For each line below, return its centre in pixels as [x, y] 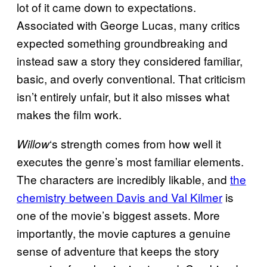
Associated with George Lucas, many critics [128, 24]
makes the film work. [69, 114]
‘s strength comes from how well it [135, 143]
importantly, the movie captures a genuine [124, 232]
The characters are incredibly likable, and [123, 179]
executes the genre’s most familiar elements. [130, 161]
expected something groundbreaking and [122, 42]
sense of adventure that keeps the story [118, 250]
